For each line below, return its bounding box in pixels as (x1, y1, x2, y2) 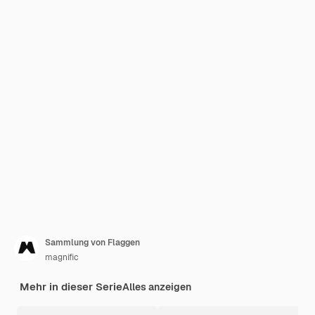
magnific (45, 252, 79, 263)
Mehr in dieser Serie (20, 280, 122, 293)
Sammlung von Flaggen (45, 237, 140, 248)
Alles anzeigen (122, 281, 191, 293)
